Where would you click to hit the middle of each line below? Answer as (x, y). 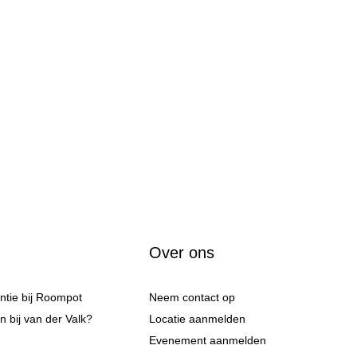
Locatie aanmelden (198, 319)
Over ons (182, 253)
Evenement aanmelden (208, 340)
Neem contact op (192, 297)
